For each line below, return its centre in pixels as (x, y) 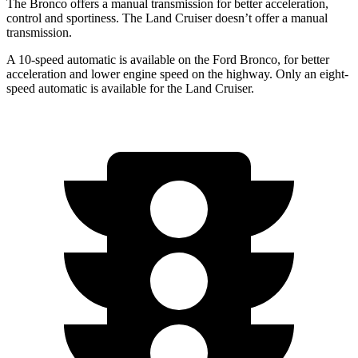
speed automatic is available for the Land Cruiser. (130, 88)
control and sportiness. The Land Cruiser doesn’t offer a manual (167, 18)
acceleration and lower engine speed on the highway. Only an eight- (177, 74)
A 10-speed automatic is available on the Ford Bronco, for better (168, 59)
